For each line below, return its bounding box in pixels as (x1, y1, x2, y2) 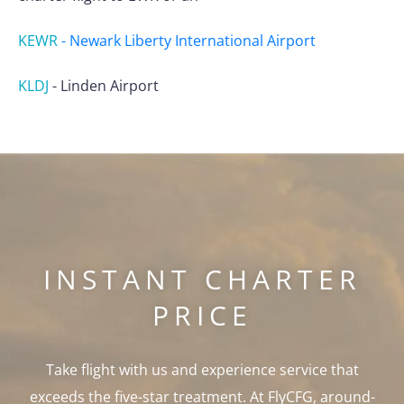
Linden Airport (60, 76, 159, 96)
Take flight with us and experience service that (45, 360, 359, 381)
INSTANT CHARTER (42, 261, 362, 298)
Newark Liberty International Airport (69, 31, 316, 51)
